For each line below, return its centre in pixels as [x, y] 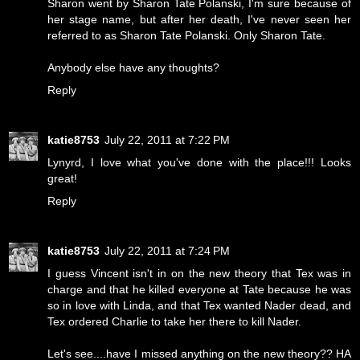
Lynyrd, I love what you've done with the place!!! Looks [199, 162]
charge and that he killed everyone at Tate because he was [199, 289]
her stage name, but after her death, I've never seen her [199, 19]
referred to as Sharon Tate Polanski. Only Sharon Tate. [186, 35]
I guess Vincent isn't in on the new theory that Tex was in [199, 273]
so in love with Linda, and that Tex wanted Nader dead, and [199, 305]
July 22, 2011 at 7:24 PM [167, 250]
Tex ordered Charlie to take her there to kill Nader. [174, 321]
